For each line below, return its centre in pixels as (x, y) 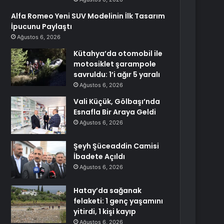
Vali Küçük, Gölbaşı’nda (117, 101)
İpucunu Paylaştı (42, 26)
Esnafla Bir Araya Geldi (115, 112)
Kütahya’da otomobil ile (118, 53)
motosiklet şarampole (115, 64)
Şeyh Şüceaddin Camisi (116, 146)
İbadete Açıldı (99, 156)
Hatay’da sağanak (108, 190)
